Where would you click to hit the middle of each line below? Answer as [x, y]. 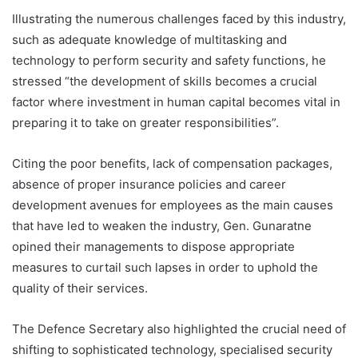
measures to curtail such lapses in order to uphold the [165, 267]
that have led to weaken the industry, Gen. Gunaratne [162, 225]
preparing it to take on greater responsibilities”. [145, 122]
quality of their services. [80, 288]
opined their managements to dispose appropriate [153, 246]
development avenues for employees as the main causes [173, 205]
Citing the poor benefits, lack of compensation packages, [172, 163]
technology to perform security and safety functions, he [169, 60]
